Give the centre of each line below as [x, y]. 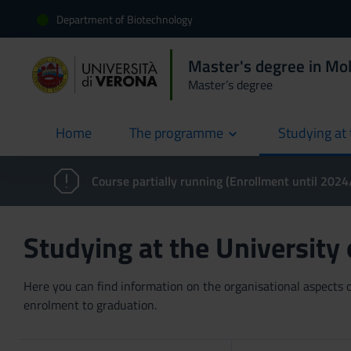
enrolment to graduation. [90, 305]
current [76, 142]
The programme [176, 133]
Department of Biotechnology [125, 19]
